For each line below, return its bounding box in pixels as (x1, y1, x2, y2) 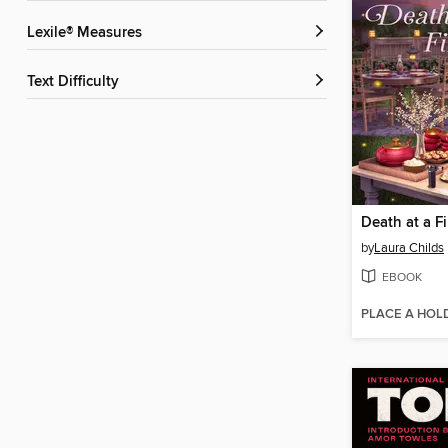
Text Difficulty (34, 73, 119, 92)
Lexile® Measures (35, 24, 142, 43)
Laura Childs (374, 240, 444, 257)
